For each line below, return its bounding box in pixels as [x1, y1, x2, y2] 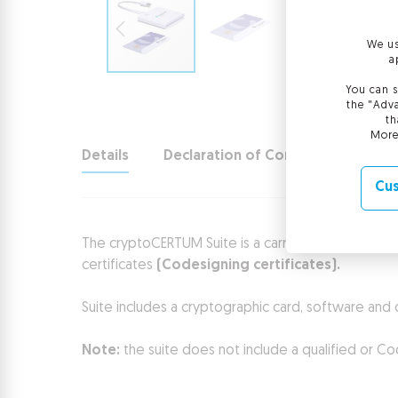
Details [82, 149, 129, 163]
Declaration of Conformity [163, 149, 344, 163]
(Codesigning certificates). [156, 259, 340, 273]
